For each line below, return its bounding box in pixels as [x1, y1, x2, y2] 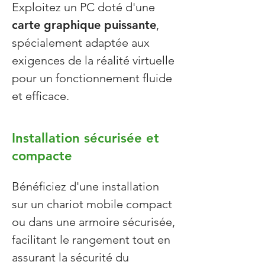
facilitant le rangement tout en [12, 232, 170, 247]
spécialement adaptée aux [12, 35, 150, 50]
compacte [12, 148, 72, 164]
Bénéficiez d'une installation [12, 179, 159, 193]
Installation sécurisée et [12, 130, 159, 146]
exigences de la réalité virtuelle [12, 53, 174, 67]
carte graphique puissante [12, 18, 156, 32]
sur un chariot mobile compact [12, 197, 172, 211]
